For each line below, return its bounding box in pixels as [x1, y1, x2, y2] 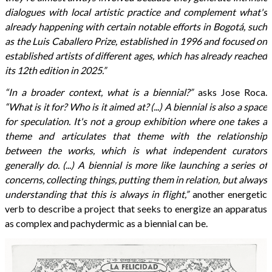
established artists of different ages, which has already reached [5, 50, 267, 62]
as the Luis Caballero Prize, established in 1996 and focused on [5, 35, 267, 47]
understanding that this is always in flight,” [5, 188, 189, 200]
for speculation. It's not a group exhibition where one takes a [5, 115, 267, 127]
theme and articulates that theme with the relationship [5, 130, 267, 142]
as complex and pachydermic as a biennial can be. [5, 217, 208, 229]
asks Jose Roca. [193, 86, 268, 98]
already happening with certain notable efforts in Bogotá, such [5, 21, 267, 33]
